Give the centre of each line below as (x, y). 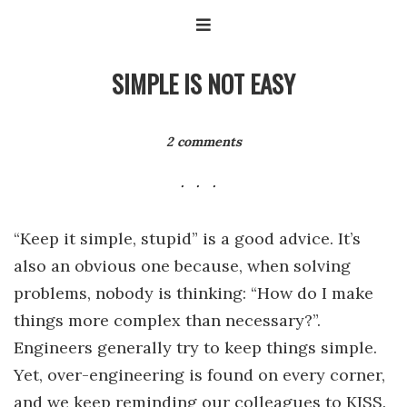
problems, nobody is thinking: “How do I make (194, 293)
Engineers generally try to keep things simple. (195, 347)
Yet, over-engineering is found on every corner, (199, 374)
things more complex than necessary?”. (167, 320)
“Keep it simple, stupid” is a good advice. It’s (187, 238)
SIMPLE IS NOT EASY (203, 84)
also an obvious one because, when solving (182, 265)
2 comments (203, 141)
